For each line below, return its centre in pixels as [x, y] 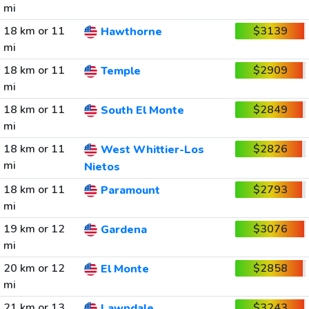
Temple [120, 71]
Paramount [130, 191]
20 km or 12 [34, 268]
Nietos [102, 167]
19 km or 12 [34, 229]
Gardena [123, 230]
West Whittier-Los [152, 150]
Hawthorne [131, 32]
